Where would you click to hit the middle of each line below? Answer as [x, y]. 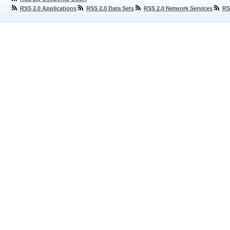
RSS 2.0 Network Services [178, 8]
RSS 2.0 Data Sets [110, 8]
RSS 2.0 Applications [48, 8]
